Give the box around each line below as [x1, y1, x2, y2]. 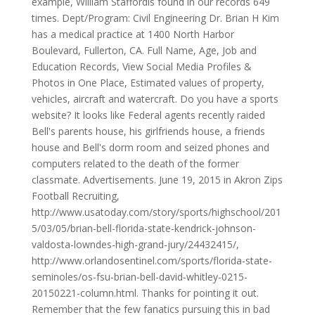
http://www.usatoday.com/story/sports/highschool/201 [31, 205, 281, 219]
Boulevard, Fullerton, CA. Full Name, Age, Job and [31, 44, 257, 57]
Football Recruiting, [31, 189, 120, 202]
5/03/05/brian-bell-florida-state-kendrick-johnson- [31, 221, 256, 235]
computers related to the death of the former [31, 157, 239, 170]
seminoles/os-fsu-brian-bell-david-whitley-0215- [31, 270, 247, 283]
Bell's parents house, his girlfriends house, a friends [31, 124, 265, 138]
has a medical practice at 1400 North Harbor [31, 27, 234, 41]
